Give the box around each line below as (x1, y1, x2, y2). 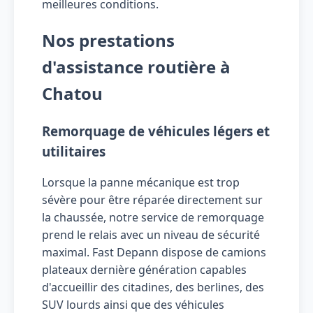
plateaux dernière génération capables (42, 262, 247, 278)
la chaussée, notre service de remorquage (42, 210, 264, 226)
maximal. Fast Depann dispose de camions (42, 245, 266, 261)
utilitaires (42, 142, 105, 160)
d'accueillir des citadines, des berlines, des (42, 279, 264, 296)
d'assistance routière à (42, 54, 231, 78)
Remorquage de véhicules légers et (42, 122, 270, 140)
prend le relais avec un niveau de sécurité (42, 227, 260, 243)
